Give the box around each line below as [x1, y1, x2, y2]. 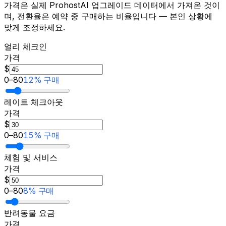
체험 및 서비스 [4, 152, 58, 162]
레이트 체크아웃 [4, 96, 63, 107]
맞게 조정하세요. [4, 22, 65, 32]
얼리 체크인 [4, 41, 47, 51]
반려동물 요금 [4, 207, 55, 218]
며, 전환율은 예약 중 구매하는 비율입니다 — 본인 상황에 [4, 11, 212, 21]
